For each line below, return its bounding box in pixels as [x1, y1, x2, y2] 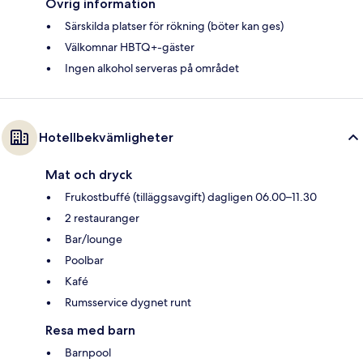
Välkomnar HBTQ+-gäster [65, 39, 194, 54]
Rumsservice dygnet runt [65, 294, 191, 310]
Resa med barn [45, 322, 135, 338]
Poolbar [65, 252, 104, 267]
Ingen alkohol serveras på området [65, 60, 239, 75]
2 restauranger [65, 210, 139, 225]
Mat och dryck [45, 166, 132, 182]
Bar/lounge [65, 231, 122, 246]
